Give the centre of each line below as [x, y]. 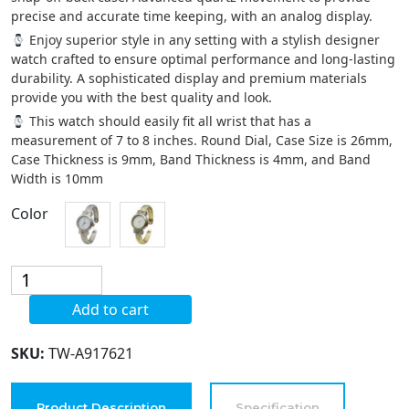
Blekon [34, 276]
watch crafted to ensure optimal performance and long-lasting [203, 59]
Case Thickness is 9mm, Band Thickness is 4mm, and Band [191, 160]
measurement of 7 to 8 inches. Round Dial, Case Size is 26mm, [202, 141]
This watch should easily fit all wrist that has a [168, 121]
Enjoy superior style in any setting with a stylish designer [202, 40]
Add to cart [110, 310]
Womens [41, 364]
